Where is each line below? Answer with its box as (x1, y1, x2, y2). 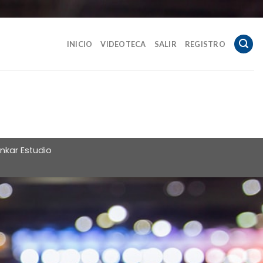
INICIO (66, 39, 93, 49)
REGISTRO (184, 39, 225, 49)
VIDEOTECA (100, 39, 146, 49)
